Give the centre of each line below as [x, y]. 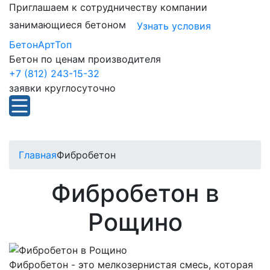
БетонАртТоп [40, 45]
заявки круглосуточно [62, 88]
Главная [38, 155]
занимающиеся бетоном [67, 25]
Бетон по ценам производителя [85, 59]
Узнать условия [174, 26]
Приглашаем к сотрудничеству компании [108, 7]
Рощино [135, 222]
